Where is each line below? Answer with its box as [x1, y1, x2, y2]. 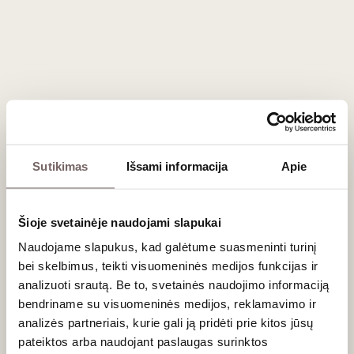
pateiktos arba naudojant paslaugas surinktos [18, 334, 268, 348]
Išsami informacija [126, 159, 228, 172]
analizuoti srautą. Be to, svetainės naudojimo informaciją [18, 277, 330, 292]
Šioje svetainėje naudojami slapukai [18, 215, 221, 228]
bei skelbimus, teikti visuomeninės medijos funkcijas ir [18, 258, 318, 273]
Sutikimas [32, 159, 88, 172]
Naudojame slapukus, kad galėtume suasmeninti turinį [18, 239, 317, 254]
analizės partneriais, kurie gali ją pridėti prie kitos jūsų [18, 315, 314, 330]
